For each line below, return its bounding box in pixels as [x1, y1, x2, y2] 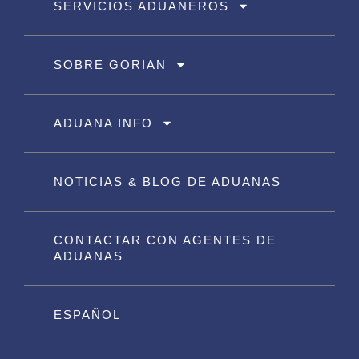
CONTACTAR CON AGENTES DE [54, 232, 276, 247]
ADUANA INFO [54, 115, 153, 130]
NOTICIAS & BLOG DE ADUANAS [54, 174, 281, 188]
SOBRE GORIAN [54, 57, 167, 71]
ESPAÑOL [54, 307, 121, 321]
